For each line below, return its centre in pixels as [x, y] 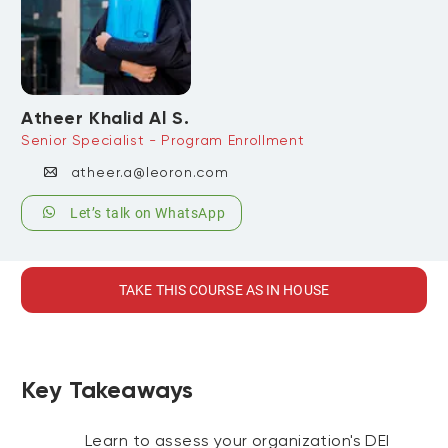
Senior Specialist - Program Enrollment [163, 140]
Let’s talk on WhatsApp [148, 213]
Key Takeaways [107, 389]
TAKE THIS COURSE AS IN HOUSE [224, 290]
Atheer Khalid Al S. [105, 118]
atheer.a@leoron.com [149, 172]
